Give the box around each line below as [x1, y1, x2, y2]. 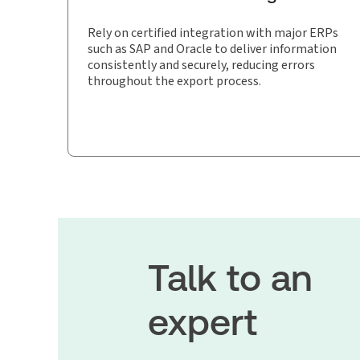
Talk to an [148, 256, 313, 300]
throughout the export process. [88, 72, 261, 89]
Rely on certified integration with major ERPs [88, 24, 338, 41]
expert [148, 301, 258, 344]
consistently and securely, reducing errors [88, 56, 315, 73]
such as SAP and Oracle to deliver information [88, 40, 337, 57]
